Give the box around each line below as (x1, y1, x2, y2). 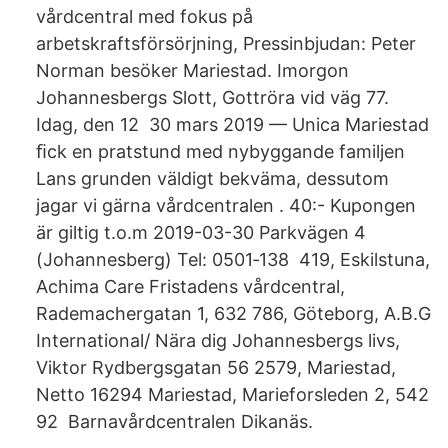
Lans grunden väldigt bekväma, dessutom (36, 168, 389, 189)
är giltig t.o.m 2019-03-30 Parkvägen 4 (36, 222, 366, 243)
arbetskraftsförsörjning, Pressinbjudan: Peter (36, 33, 416, 54)
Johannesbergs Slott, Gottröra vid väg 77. (36, 87, 389, 108)
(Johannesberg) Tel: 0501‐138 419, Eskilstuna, (36, 249, 430, 270)
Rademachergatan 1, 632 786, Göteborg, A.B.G (36, 303, 431, 324)
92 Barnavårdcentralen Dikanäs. (36, 411, 313, 432)
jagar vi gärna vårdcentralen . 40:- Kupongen (36, 195, 416, 216)
